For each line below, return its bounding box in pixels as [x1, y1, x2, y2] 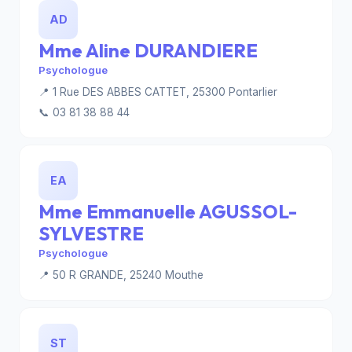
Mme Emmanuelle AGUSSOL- [38, 200, 297, 223]
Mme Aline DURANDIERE [38, 38, 258, 62]
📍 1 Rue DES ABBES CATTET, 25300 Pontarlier [38, 86, 277, 98]
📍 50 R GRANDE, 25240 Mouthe [38, 269, 203, 281]
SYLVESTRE [38, 222, 144, 245]
